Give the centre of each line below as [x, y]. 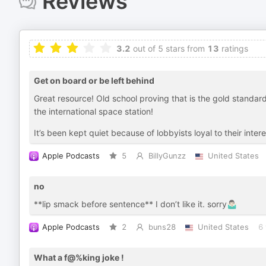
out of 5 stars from [168, 48]
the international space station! [94, 111]
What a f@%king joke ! [79, 257]
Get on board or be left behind [94, 80]
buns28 [162, 227]
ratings [234, 48]
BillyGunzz [167, 156]
